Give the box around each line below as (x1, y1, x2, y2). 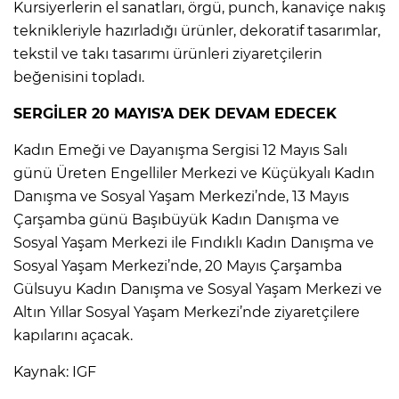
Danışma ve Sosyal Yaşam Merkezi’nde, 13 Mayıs (13, 187, 349, 205)
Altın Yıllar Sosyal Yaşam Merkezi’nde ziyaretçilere (13, 303, 360, 321)
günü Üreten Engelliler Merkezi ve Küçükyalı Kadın (13, 164, 375, 182)
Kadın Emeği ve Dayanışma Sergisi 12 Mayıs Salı (13, 141, 347, 159)
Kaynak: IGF (13, 362, 96, 380)
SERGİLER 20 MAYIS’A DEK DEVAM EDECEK (13, 104, 337, 122)
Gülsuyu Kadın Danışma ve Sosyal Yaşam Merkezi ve (13, 280, 382, 297)
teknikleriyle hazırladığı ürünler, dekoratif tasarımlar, (13, 21, 380, 39)
